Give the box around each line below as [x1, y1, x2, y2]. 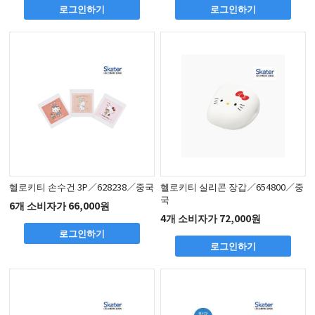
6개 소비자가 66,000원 [9, 198, 110, 213]
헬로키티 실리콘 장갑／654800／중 [160, 179, 304, 193]
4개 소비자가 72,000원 [160, 211, 262, 226]
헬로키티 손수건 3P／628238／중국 [9, 179, 155, 193]
